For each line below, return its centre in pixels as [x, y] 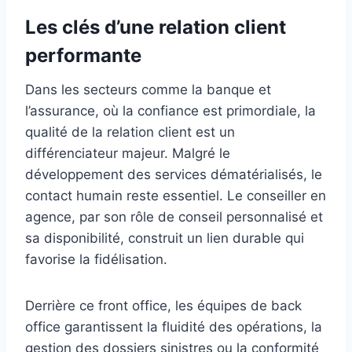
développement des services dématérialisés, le [174, 175]
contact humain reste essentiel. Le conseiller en [176, 196]
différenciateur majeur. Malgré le [128, 154]
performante [83, 56]
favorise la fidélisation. [96, 260]
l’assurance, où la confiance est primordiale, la [170, 111]
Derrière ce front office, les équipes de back [163, 306]
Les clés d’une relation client [156, 27]
